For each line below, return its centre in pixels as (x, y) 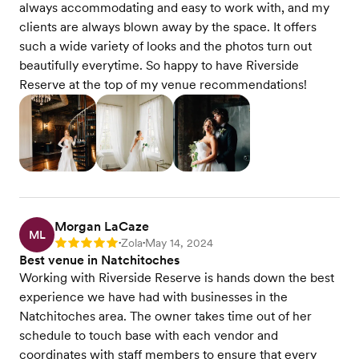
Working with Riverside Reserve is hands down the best (177, 278)
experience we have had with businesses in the (153, 297)
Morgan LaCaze (102, 227)
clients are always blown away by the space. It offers (168, 27)
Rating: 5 (77, 245)
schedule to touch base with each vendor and (149, 336)
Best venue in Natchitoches (99, 260)
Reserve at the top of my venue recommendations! (163, 85)
